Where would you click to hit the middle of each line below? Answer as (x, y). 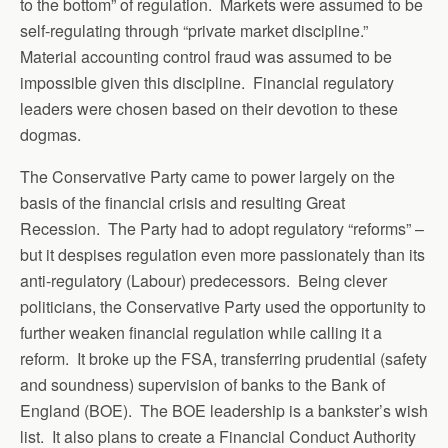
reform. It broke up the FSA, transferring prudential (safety (223, 358)
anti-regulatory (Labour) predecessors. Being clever (203, 280)
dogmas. (50, 134)
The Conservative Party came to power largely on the (207, 176)
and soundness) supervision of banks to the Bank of (202, 384)
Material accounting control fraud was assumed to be (206, 56)
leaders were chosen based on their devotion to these (209, 108)
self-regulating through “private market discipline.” (196, 30)
